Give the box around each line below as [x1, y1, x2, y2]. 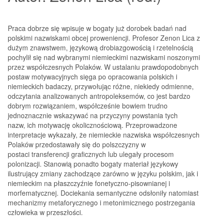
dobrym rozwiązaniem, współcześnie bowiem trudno [8, 100, 168, 110]
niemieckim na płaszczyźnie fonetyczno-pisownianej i [8, 178, 170, 188]
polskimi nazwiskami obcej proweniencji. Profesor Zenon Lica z [8, 32, 200, 43]
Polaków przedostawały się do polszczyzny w [8, 139, 146, 149]
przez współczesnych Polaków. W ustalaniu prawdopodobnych [8, 62, 199, 72]
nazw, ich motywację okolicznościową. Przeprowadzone [8, 120, 177, 130]
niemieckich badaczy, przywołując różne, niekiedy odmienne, [8, 81, 194, 91]
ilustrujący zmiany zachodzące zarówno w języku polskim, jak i [8, 168, 198, 178]
